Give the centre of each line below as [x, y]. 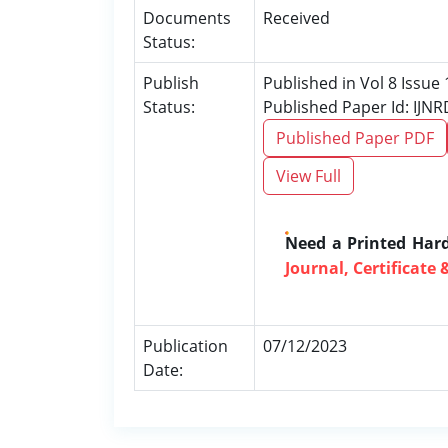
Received [296, 18]
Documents [187, 18]
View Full [308, 176]
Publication [185, 346]
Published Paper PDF [355, 138]
